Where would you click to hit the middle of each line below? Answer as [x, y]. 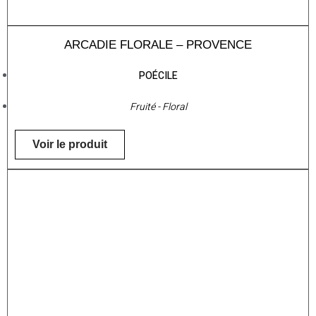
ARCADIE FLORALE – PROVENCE [158, 45]
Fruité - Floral [158, 107]
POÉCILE [158, 76]
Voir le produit [70, 145]
